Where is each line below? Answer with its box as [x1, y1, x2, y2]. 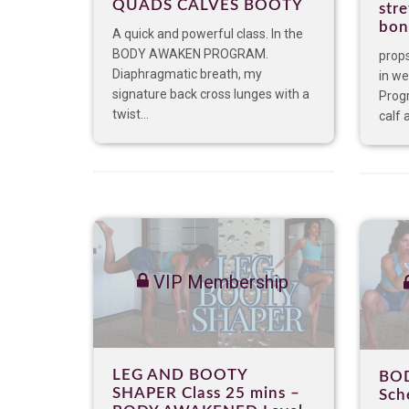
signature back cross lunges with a [112, 87, 309, 102]
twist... [112, 107, 149, 122]
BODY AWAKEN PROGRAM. [112, 47, 268, 62]
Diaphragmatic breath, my [112, 67, 262, 82]
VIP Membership [149, 271, 288, 294]
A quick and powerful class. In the [112, 26, 303, 42]
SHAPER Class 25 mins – [112, 385, 300, 402]
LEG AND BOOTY [112, 367, 247, 383]
